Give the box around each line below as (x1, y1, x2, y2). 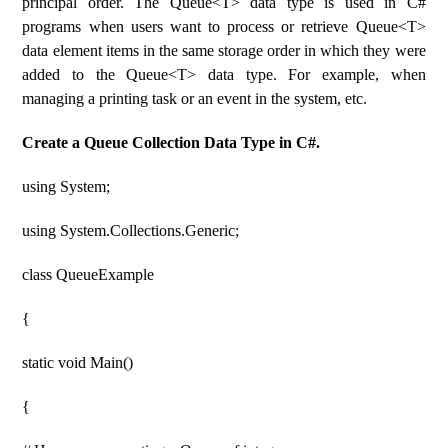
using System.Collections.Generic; (22, 222, 240, 239)
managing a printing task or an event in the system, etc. (22, 90, 368, 107)
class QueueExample (22, 266, 155, 283)
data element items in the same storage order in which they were (22, 42, 426, 59)
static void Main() (22, 354, 134, 371)
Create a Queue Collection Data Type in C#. (22, 134, 321, 151)
